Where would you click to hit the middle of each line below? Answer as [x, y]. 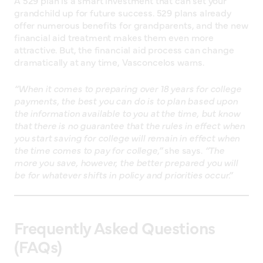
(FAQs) [38, 246]
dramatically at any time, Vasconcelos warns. [109, 62]
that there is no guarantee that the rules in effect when [130, 125]
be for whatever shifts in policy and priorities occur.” [124, 175]
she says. [183, 150]
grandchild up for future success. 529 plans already [123, 13]
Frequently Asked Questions [115, 227]
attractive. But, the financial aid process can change [124, 50]
